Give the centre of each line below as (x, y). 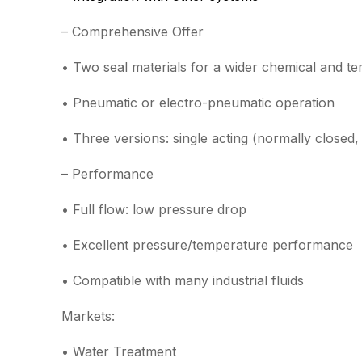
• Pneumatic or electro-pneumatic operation (198, 103)
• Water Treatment (119, 351)
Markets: (88, 316)
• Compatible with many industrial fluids (183, 280)
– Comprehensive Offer (133, 32)
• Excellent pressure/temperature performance (207, 245)
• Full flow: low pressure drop (154, 209)
